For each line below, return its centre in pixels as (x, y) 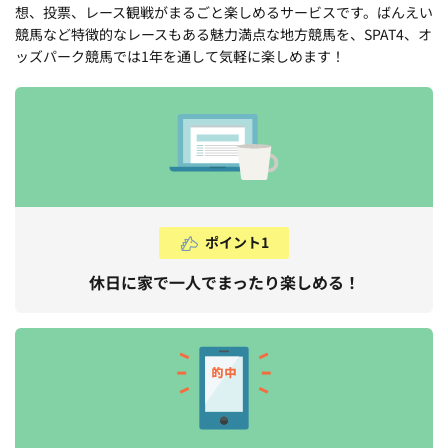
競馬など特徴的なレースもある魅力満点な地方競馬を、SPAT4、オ (223, 34)
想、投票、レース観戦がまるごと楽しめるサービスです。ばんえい (224, 12)
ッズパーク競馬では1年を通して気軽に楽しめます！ (180, 56)
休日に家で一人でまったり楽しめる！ (224, 282)
